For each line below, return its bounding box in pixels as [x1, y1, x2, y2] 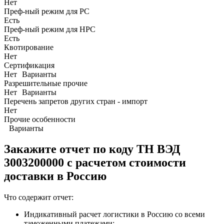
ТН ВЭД [136, 142, 180, 156]
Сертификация [4, 60, 54, 69]
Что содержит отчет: [4, 193, 73, 202]
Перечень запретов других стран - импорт [4, 96, 147, 105]
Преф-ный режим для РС [4, 6, 89, 15]
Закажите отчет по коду [4, 142, 136, 156]
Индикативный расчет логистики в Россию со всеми [24, 210, 205, 219]
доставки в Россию [4, 169, 106, 183]
